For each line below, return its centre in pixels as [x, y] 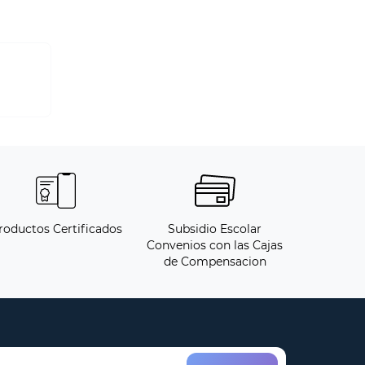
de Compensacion [215, 262]
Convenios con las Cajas [215, 246]
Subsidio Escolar [215, 229]
